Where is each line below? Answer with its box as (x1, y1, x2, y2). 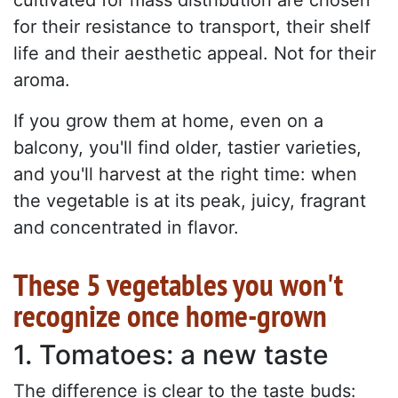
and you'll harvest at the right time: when (13, 163, 357, 185)
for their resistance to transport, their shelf (13, 15, 370, 37)
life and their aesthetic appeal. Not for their (13, 42, 376, 64)
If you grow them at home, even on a (13, 109, 323, 131)
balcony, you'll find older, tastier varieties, (13, 136, 362, 158)
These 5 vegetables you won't (13, 263, 343, 305)
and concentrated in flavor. (13, 216, 239, 238)
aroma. (13, 68, 70, 91)
